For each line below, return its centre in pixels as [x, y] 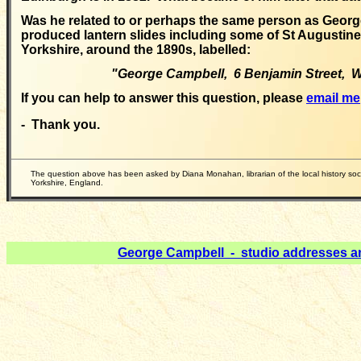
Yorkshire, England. [67, 183]
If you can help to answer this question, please [164, 98]
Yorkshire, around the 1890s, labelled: [136, 50]
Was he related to [75, 21]
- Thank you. [60, 124]
